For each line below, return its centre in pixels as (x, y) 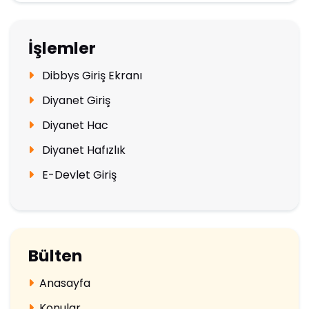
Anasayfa (64, 283)
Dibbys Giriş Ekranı (90, 75)
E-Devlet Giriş (78, 175)
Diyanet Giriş (74, 100)
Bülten (55, 256)
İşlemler (62, 48)
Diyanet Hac (73, 125)
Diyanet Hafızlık (82, 150)
